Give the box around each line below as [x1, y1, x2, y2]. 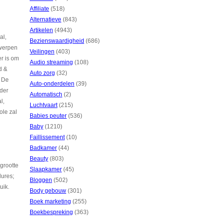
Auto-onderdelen [30, 80, 74, 87]
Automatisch [30, 91, 62, 98]
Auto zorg [30, 70, 55, 76]
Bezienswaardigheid [30, 37, 84, 44]
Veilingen [30, 48, 54, 55]
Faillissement [30, 134, 65, 141]
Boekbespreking [30, 209, 73, 216]
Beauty [30, 155, 48, 162]
